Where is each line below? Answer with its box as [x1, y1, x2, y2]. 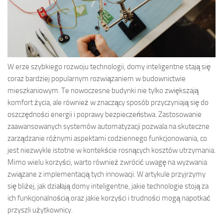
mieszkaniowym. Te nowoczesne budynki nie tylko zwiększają [7, 86, 199, 95]
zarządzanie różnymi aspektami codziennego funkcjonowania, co [7, 133, 207, 143]
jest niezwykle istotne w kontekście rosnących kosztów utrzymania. [7, 145, 216, 155]
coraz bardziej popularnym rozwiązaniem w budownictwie [7, 74, 186, 83]
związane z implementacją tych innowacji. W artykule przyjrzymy [7, 169, 206, 179]
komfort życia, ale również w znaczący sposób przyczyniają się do [7, 98, 209, 107]
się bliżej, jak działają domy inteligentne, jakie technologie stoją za [7, 181, 209, 191]
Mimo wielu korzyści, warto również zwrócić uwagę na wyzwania [7, 157, 207, 167]
